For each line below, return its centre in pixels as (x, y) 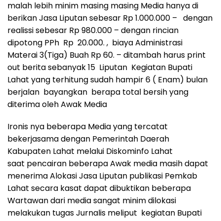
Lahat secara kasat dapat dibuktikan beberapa (99, 188)
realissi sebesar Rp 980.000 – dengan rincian (94, 30)
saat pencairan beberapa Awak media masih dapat (108, 163)
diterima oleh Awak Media (57, 104)
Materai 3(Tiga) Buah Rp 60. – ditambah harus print (107, 55)
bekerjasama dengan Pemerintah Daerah (88, 139)
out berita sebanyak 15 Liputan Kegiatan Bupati (100, 67)
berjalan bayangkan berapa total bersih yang (98, 92)
